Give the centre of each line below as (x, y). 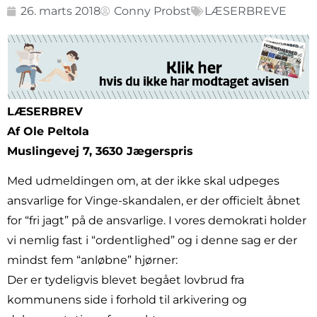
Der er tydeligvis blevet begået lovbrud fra (126, 280)
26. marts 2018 (60, 11)
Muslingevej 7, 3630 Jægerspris (100, 151)
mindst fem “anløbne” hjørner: (92, 260)
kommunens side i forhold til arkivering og (127, 300)
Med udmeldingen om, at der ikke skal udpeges (143, 181)
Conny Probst (152, 11)
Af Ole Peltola (48, 131)
